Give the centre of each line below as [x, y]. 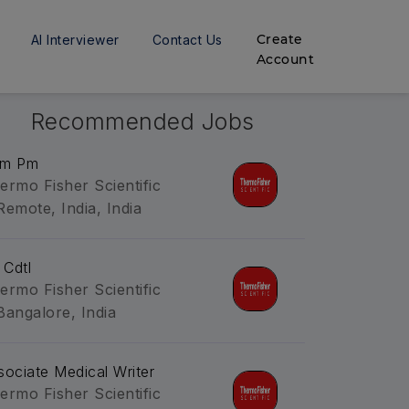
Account [285, 59]
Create [279, 39]
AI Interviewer [75, 40]
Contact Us [187, 40]
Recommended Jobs [142, 121]
